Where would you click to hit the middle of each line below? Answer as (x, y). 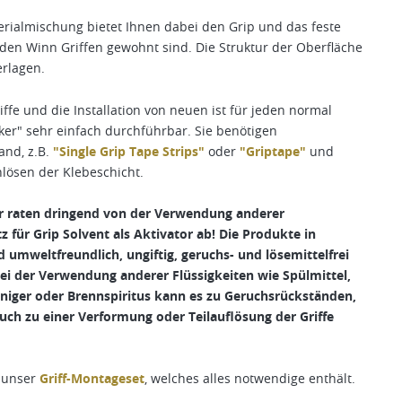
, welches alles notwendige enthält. (250, 378)
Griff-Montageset (92, 378)
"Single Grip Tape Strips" (129, 151)
